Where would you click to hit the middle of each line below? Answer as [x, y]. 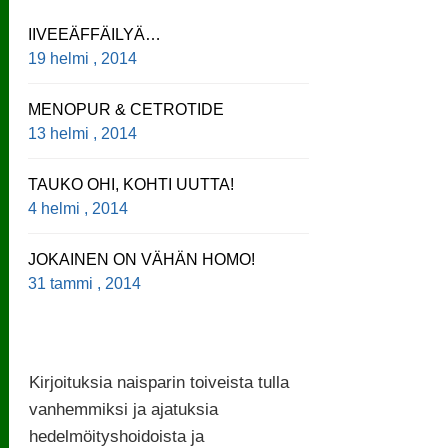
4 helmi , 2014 [82, 208]
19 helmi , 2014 [87, 58]
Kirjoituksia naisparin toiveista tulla [159, 381]
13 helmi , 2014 [87, 133]
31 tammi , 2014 [89, 283]
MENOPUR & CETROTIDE [126, 109]
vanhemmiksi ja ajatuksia [124, 408]
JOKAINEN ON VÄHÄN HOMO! [142, 259]
